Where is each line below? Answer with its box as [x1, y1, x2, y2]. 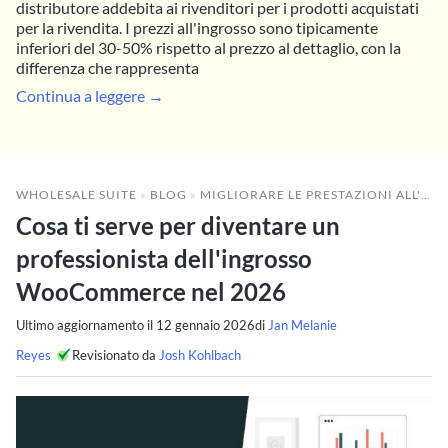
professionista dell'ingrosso [16, 243, 312, 273]
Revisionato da [72, 346, 159, 363]
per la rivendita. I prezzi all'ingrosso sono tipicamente [16, 17, 378, 37]
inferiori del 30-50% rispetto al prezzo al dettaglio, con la [16, 37, 401, 57]
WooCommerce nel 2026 [16, 276, 286, 306]
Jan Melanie [268, 316, 337, 333]
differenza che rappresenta [16, 57, 199, 77]
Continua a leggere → [16, 85, 164, 105]
